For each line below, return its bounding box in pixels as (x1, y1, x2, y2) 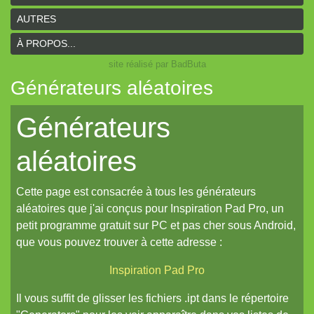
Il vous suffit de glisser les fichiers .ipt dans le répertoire (16, 292, 289, 304)
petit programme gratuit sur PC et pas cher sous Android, (16, 219, 296, 231)
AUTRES (17, 13, 56, 25)
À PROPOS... (17, 38, 76, 49)
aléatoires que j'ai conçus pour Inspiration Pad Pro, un (16, 203, 284, 214)
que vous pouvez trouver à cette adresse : (16, 236, 222, 248)
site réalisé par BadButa (108, 59, 206, 69)
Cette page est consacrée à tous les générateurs (16, 186, 256, 198)
